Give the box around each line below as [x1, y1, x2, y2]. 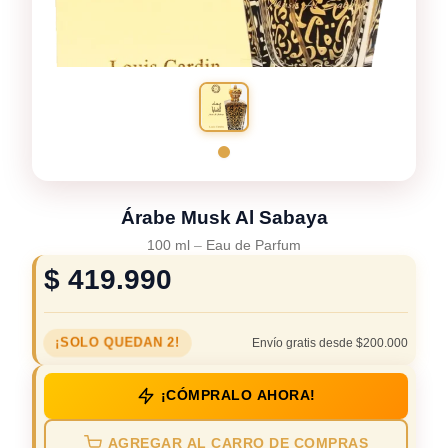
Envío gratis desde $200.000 [252, 337, 408, 349]
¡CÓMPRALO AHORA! [160, 388, 316, 403]
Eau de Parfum [206, 236, 301, 253]
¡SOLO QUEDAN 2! [54, 334, 180, 350]
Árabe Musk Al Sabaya [120, 206, 328, 228]
